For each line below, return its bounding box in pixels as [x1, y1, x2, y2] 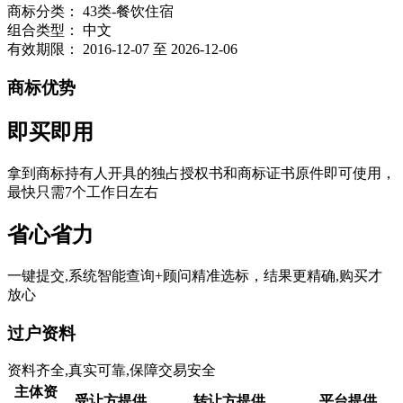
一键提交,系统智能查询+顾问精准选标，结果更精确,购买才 [7, 267, 382, 283]
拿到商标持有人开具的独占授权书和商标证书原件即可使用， [7, 165, 396, 181]
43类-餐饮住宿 [83, 4, 174, 20]
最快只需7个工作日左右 [7, 184, 158, 200]
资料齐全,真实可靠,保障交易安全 [7, 363, 216, 379]
